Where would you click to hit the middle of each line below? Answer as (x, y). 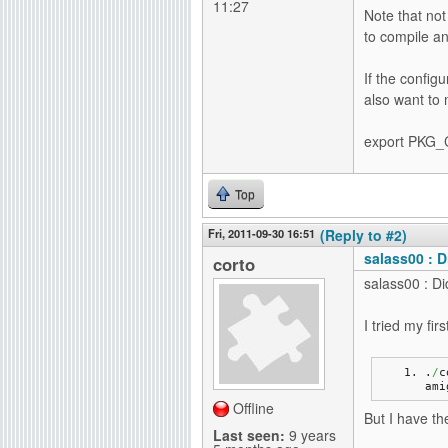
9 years (310, 435)
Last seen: (249, 435)
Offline (253, 408)
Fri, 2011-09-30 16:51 (261, 233)
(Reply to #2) (363, 235)
